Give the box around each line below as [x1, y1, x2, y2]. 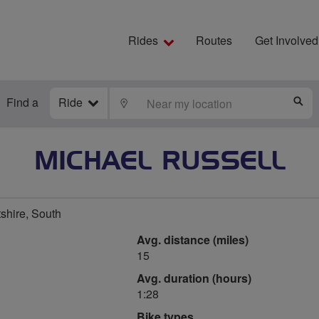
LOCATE [129, 97, 173, 108]
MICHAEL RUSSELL [33, 149, 286, 174]
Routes [196, 32, 232, 48]
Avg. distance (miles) [137, 231, 249, 248]
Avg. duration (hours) [137, 270, 251, 286]
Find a [6, 94, 38, 110]
